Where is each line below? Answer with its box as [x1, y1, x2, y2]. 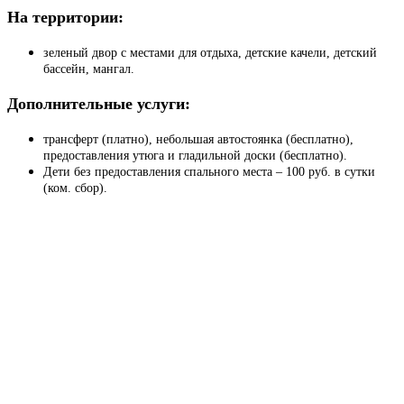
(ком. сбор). [43, 180, 107, 195]
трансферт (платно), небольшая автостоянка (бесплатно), [43, 132, 353, 146]
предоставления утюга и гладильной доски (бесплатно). [43, 148, 351, 162]
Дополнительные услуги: [7, 94, 190, 113]
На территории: [7, 8, 124, 27]
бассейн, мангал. [43, 62, 134, 77]
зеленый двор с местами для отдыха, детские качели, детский [43, 46, 377, 60]
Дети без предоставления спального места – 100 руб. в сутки [43, 164, 375, 179]
